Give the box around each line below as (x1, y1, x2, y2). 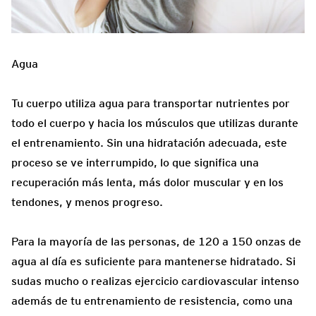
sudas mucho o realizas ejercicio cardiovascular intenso (11, 274, 299, 288)
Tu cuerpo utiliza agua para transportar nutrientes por (11, 97, 290, 111)
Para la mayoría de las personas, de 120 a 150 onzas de (11, 235, 301, 249)
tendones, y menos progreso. (11, 195, 163, 209)
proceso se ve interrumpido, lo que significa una (11, 156, 259, 170)
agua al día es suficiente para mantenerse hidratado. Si (11, 255, 296, 269)
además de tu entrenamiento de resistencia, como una (11, 294, 293, 308)
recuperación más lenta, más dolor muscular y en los (11, 176, 284, 190)
